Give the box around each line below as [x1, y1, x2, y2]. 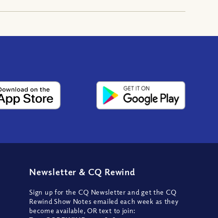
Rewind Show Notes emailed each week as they [29, 197, 179, 205]
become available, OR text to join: [29, 206, 136, 215]
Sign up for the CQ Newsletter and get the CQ [29, 187, 177, 196]
